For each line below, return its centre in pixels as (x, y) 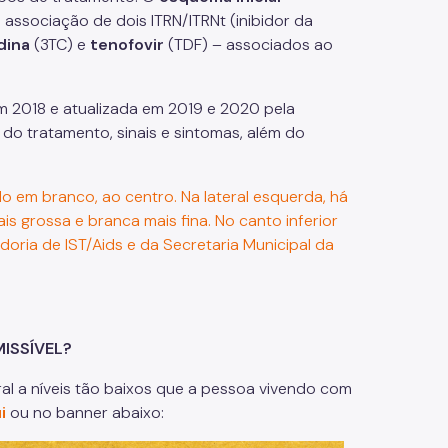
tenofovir (127, 44)
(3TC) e (60, 44)
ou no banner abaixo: (85, 412)
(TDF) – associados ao (248, 44)
